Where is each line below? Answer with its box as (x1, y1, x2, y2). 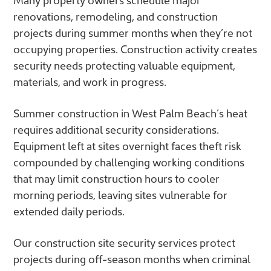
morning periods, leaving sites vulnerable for (13, 187, 227, 203)
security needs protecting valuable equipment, (13, 57, 235, 73)
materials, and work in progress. (13, 74, 166, 90)
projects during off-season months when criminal (13, 251, 250, 267)
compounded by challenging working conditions (13, 154, 244, 170)
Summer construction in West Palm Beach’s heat (13, 105, 247, 121)
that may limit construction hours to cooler (13, 171, 220, 186)
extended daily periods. (13, 203, 125, 219)
